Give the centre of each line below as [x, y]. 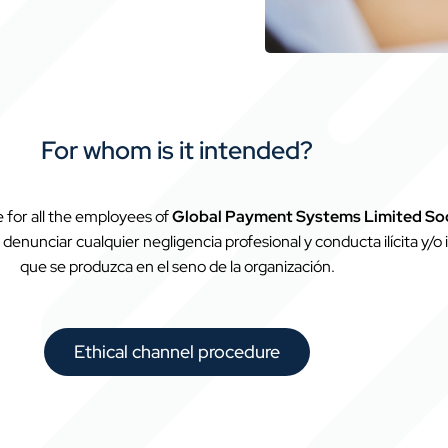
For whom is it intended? [177, 150]
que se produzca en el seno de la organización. [177, 266]
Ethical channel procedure [177, 352]
